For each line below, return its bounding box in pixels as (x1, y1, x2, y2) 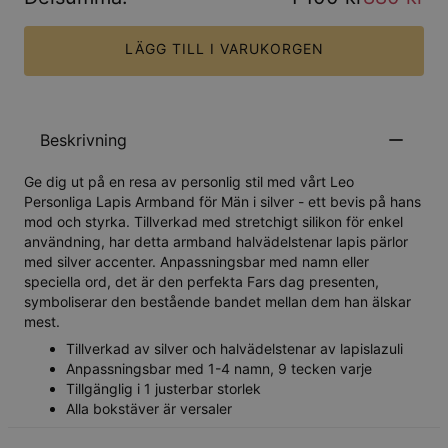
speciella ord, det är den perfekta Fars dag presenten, (24, 273, 379, 291)
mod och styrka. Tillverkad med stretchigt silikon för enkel (24, 213, 403, 231)
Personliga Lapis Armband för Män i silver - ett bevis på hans (24, 193, 421, 211)
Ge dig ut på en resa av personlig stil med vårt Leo (24, 173, 354, 191)
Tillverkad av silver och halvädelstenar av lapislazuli (66, 340, 403, 358)
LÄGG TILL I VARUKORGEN (124, 39, 324, 57)
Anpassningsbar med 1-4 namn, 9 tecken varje (66, 360, 372, 378)
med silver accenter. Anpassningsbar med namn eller (24, 253, 369, 271)
